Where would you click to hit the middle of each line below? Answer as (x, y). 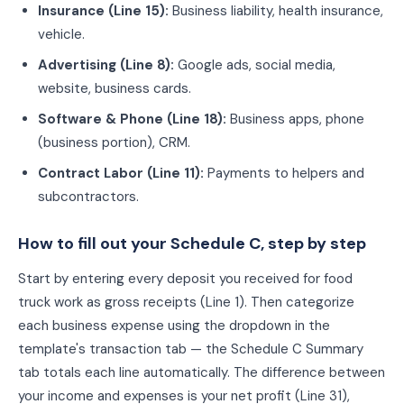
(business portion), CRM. (114, 142)
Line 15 (137, 11)
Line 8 (145, 65)
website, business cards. (115, 88)
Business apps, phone (297, 119)
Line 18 (195, 119)
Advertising (77, 65)
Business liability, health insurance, (278, 11)
